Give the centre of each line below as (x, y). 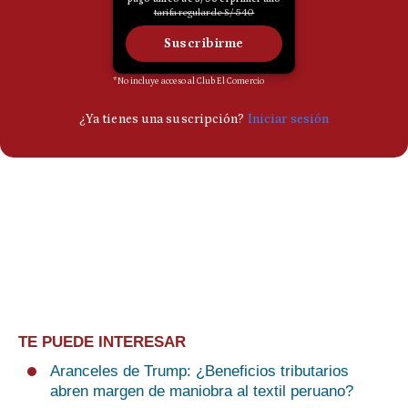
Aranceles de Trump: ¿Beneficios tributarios (199, 371)
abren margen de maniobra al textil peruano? (202, 391)
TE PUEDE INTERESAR (102, 342)
